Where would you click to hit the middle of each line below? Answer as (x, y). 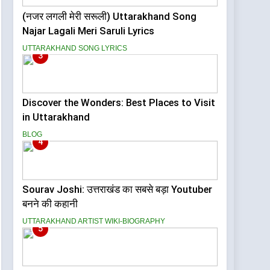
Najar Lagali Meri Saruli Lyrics (89, 31)
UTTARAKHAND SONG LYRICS (75, 48)
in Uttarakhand (56, 118)
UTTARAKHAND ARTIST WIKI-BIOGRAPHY (94, 221)
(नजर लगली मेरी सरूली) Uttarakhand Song (110, 16)
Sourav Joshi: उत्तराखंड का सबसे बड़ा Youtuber (118, 190)
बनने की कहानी (50, 204)
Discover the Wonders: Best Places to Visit (119, 103)
